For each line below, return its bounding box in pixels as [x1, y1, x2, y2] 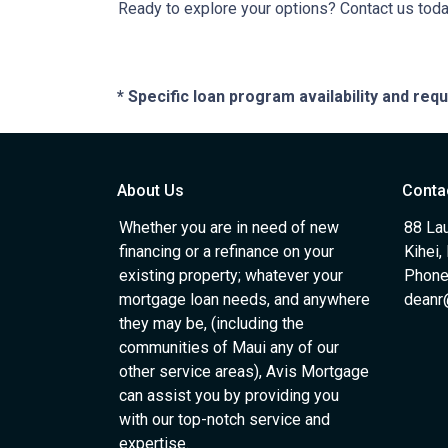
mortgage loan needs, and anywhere [119, 290, 370, 309]
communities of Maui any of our [119, 338, 339, 357]
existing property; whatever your [119, 266, 343, 285]
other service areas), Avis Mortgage [119, 362, 369, 381]
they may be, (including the [119, 314, 304, 333]
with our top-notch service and [119, 410, 330, 429]
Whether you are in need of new [119, 218, 339, 237]
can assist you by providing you [119, 386, 339, 405]
